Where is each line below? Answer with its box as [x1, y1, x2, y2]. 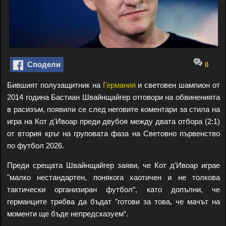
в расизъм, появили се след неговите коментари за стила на [7, 105, 220, 114]
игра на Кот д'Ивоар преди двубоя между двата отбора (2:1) [7, 117, 220, 126]
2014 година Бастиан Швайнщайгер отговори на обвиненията [7, 93, 220, 101]
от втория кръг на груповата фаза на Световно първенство [7, 129, 220, 138]
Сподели [23, 60, 61, 69]
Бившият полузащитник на [7, 81, 103, 89]
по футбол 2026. [7, 141, 64, 150]
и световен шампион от [135, 81, 220, 89]
